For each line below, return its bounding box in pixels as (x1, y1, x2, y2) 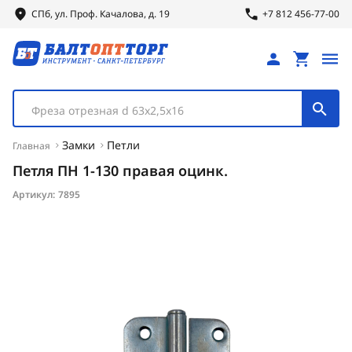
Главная (13, 139, 50, 152)
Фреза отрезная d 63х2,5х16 (31, 103, 184, 118)
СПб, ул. (31, 7, 70, 20)
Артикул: (13, 188, 55, 201)
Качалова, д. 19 (97, 7, 170, 20)
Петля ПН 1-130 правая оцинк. (13, 161, 228, 180)
